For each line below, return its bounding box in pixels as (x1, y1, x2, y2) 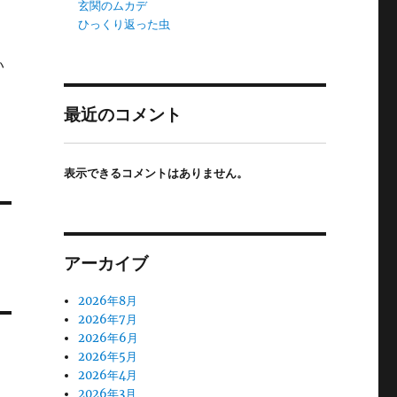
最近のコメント (63, 104, 182, 126)
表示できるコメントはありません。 (63, 165, 248, 180)
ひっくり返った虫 (78, 17, 171, 33)
